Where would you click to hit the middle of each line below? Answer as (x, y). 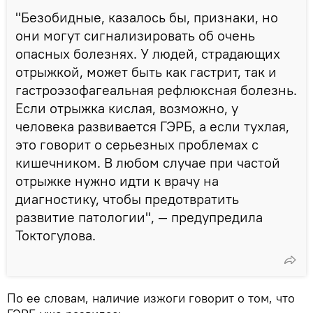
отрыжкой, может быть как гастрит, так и (146, 71)
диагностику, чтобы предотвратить (127, 198)
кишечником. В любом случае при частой (148, 162)
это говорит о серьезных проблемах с (137, 144)
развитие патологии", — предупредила (139, 217)
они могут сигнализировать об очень (135, 35)
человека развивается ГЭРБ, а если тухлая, (152, 126)
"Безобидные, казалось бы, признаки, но (147, 17)
